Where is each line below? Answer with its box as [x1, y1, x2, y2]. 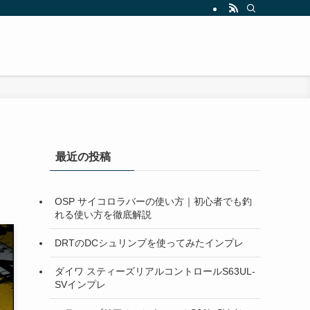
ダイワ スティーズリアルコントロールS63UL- [55, 265, 255, 277]
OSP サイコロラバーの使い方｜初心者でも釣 [55, 195, 252, 207]
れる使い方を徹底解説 [55, 208, 152, 220]
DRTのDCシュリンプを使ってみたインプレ [55, 237, 244, 248]
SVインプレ [55, 278, 106, 290]
